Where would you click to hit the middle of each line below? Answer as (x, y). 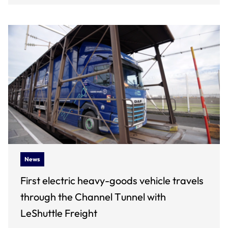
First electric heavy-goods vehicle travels (112, 180)
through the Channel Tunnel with (93, 197)
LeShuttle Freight (59, 213)
